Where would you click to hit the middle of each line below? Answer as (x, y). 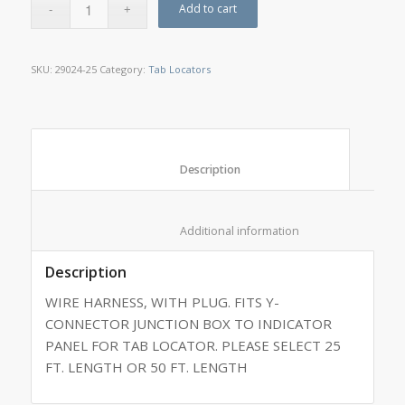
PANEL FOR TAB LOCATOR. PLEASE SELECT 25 (193, 346)
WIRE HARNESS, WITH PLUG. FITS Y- (162, 302)
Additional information (348, 231)
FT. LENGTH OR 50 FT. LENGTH (146, 367)
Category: (123, 69)
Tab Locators (179, 69)
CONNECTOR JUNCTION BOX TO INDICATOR (188, 324)
